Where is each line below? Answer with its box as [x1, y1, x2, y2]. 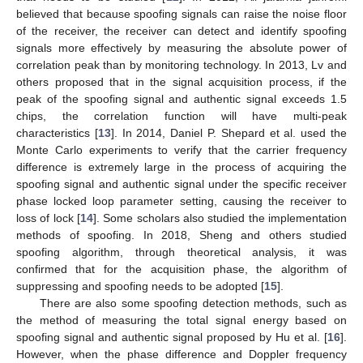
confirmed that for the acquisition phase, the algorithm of [16, 262, 347, 275]
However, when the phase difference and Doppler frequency [16, 347, 347, 361]
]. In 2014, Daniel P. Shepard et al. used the [110, 126, 348, 139]
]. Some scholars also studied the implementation [93, 211, 347, 224]
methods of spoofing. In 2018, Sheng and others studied [16, 228, 347, 241]
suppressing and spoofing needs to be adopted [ [16, 279, 264, 293]
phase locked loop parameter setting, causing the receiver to [16, 194, 347, 207]
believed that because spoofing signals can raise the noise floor [16, 6, 347, 20]
